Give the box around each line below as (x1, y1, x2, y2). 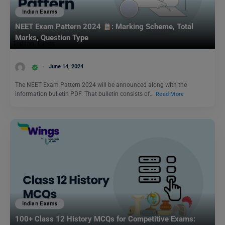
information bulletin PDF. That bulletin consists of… (15, 90, 155, 97)
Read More (156, 90, 184, 97)
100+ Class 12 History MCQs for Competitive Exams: (15, 214, 195, 224)
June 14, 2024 (49, 63, 83, 70)
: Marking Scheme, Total (111, 22, 194, 32)
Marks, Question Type (15, 33, 88, 43)
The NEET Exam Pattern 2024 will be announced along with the (15, 81, 187, 88)
